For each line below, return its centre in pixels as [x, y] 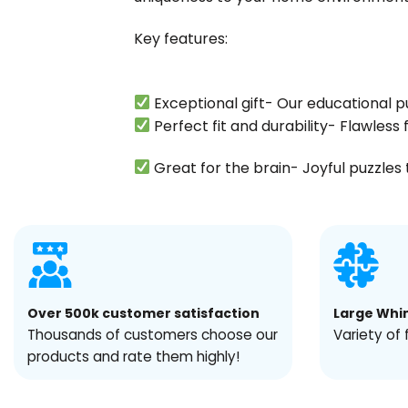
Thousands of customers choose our [153, 334]
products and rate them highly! [133, 356]
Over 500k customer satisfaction [143, 313]
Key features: [181, 39]
